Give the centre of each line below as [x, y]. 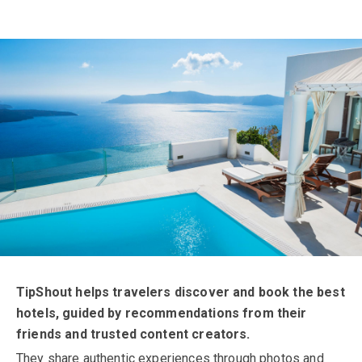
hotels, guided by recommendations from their [162, 313]
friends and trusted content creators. [133, 334]
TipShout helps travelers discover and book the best [181, 292]
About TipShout [86, 286]
